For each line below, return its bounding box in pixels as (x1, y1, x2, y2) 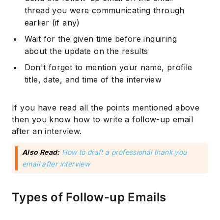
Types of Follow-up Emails (12, 190, 166, 205)
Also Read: (22, 148, 60, 157)
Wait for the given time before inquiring (24, 34, 177, 44)
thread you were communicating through (24, 5, 185, 16)
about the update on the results (24, 46, 148, 56)
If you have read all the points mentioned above (12, 103, 200, 113)
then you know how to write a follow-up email (12, 114, 193, 125)
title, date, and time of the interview (24, 75, 162, 85)
